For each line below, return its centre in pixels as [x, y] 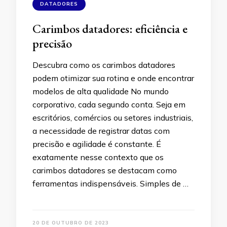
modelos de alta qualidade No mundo [101, 91]
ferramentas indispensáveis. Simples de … [110, 183]
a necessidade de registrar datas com [101, 131]
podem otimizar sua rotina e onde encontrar [113, 78]
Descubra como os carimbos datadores [104, 65]
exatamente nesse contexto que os [98, 157]
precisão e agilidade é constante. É [97, 144]
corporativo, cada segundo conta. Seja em [109, 104]
